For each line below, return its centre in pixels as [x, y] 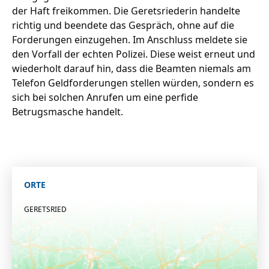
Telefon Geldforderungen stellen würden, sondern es [133, 83]
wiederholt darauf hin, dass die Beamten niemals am [131, 68]
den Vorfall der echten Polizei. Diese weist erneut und [134, 54]
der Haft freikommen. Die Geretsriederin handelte [126, 11]
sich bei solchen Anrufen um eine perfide [105, 97]
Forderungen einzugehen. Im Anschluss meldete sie [130, 40]
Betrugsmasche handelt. [68, 112]
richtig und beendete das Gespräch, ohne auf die [123, 25]
